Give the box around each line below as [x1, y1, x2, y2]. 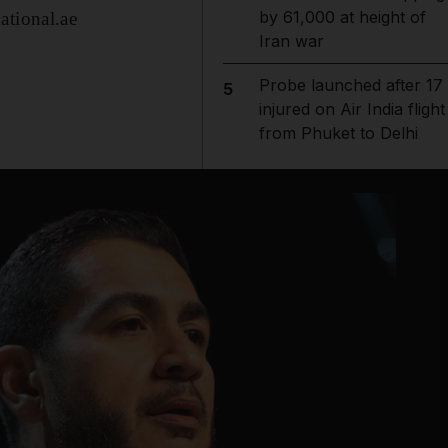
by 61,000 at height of [258, 7, 426, 27]
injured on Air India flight [258, 99, 445, 119]
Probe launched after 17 [258, 75, 443, 95]
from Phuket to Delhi [258, 123, 418, 143]
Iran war [258, 31, 324, 51]
